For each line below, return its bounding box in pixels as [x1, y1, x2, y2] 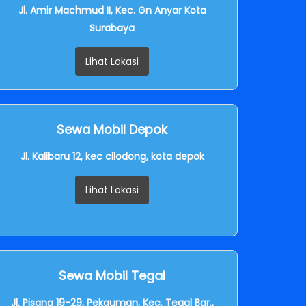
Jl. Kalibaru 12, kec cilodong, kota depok [20, 149, 204, 163]
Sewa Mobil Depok [57, 120, 167, 138]
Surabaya [89, 20, 135, 35]
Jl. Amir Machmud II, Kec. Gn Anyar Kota [18, 3, 206, 17]
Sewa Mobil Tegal [59, 266, 165, 284]
